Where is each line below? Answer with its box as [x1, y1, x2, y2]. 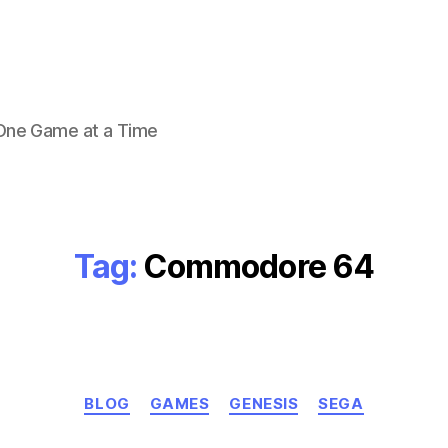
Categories [223, 384, 312, 405]
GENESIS [229, 394, 299, 413]
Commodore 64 [143, 247, 375, 286]
